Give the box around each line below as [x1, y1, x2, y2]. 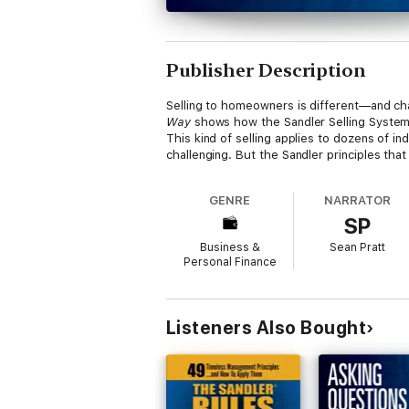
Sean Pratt [330, 241, 386, 254]
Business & [199, 241, 260, 254]
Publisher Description [166, 59, 366, 81]
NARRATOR [324, 194, 391, 207]
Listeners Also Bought [166, 317, 367, 339]
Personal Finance [183, 256, 277, 268]
